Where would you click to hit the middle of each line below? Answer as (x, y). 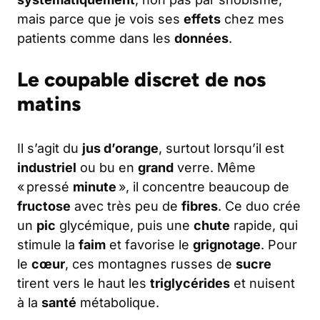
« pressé (45, 187)
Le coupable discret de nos (141, 80)
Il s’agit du (50, 149)
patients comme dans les (96, 39)
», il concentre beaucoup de (203, 187)
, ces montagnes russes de (150, 264)
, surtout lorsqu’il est (221, 149)
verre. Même (215, 168)
